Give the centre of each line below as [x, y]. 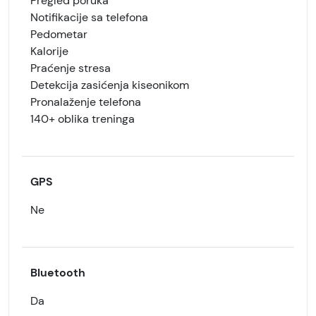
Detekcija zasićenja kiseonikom [110, 85]
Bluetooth [58, 273]
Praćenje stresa [71, 68]
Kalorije [49, 51]
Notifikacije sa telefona [89, 17]
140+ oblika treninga [83, 119]
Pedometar [59, 34]
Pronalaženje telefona [86, 102]
